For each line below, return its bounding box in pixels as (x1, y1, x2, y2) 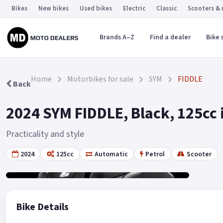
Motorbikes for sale (67, 74, 133, 85)
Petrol (145, 149, 165, 159)
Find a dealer (149, 32, 191, 42)
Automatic (94, 149, 128, 159)
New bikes (38, 4, 69, 13)
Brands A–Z (99, 32, 134, 42)
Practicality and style (6, 128, 84, 140)
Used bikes (80, 4, 112, 13)
